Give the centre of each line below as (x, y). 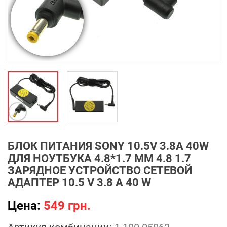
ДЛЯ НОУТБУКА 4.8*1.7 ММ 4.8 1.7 (99, 158)
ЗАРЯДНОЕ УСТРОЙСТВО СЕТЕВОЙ (100, 170)
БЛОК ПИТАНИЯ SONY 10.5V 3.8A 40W (108, 146)
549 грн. (67, 205)
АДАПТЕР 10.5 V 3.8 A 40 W (79, 182)
